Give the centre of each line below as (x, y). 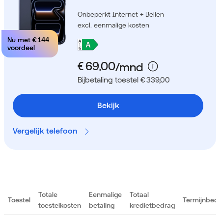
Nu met (20, 40)
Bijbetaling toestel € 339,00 (124, 80)
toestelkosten (60, 206)
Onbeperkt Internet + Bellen (121, 14)
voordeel (21, 48)
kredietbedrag (152, 206)
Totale (48, 195)
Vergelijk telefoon (46, 131)
